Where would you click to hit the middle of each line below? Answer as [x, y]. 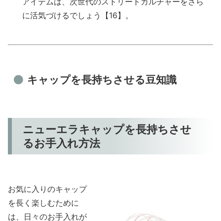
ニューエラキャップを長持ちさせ [107, 129]
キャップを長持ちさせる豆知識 [102, 80]
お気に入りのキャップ [47, 189]
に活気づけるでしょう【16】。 [78, 16]
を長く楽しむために [43, 203]
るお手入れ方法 [62, 143]
